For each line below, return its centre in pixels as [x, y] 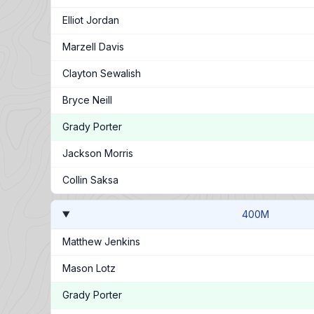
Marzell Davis [93, 47]
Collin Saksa [90, 180]
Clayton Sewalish [102, 73]
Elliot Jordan [91, 20]
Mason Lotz [89, 268]
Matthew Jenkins [101, 241]
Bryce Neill [87, 100]
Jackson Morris [98, 153]
